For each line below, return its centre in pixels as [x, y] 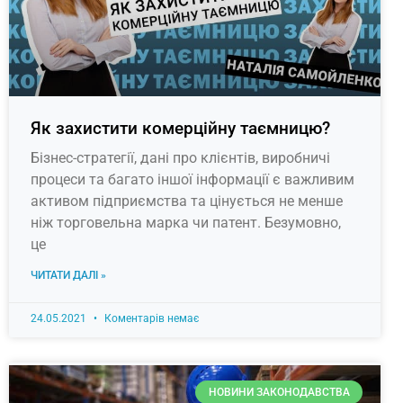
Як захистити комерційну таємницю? [180, 128]
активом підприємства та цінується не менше [187, 201]
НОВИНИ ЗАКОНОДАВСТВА [279, 392]
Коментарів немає [150, 318]
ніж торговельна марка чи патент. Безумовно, [186, 222]
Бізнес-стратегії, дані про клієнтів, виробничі [180, 157]
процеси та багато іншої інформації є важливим [193, 179]
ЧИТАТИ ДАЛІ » [68, 275]
